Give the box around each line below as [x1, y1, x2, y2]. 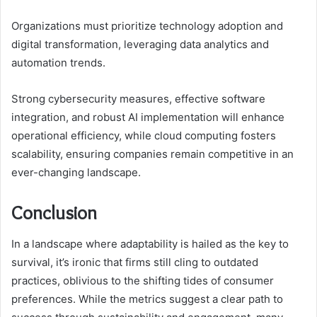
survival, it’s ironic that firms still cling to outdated [11, 255, 258, 270]
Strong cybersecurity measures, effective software [11, 91, 265, 105]
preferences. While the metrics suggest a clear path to [11, 292, 283, 306]
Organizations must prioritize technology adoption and [11, 18, 283, 33]
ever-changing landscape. [11, 165, 141, 179]
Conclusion [11, 200, 97, 224]
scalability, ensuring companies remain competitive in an [11, 146, 294, 161]
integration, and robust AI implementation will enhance [11, 110, 284, 124]
